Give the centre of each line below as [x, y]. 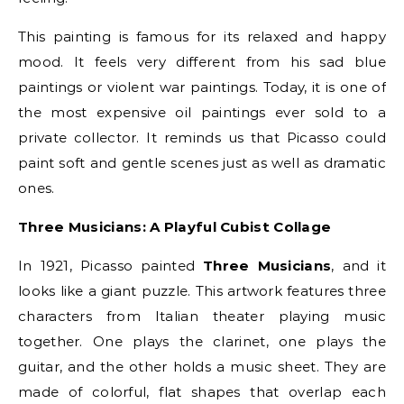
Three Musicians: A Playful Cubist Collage [175, 227]
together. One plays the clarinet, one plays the [202, 342]
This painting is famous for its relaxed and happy [202, 37]
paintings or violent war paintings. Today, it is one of [202, 87]
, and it [358, 266]
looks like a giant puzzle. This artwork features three [202, 291]
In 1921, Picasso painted [111, 266]
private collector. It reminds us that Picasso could [202, 138]
